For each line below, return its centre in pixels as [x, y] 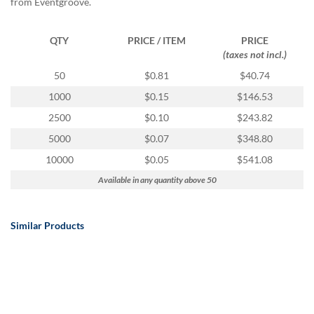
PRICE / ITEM [157, 40]
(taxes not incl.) [254, 54]
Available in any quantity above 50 [157, 179]
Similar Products [47, 225]
